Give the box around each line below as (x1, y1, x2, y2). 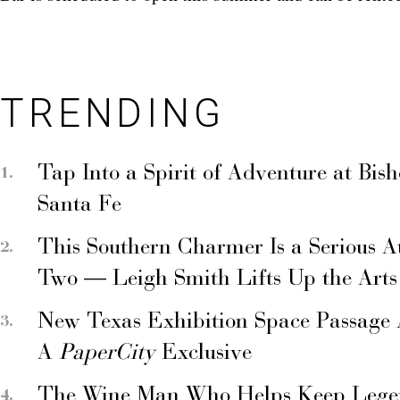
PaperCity (59, 343, 155, 365)
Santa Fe (37, 195, 121, 217)
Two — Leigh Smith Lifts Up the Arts (37, 269, 397, 291)
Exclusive (155, 343, 252, 365)
